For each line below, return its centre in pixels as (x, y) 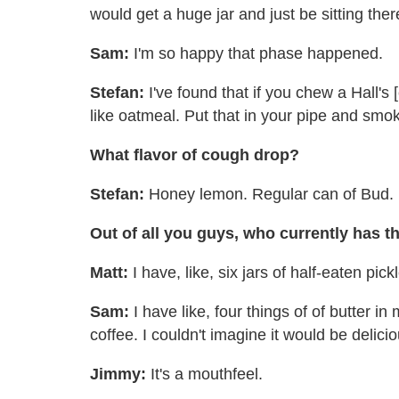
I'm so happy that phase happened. (256, 53)
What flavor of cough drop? (195, 155)
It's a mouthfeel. (204, 374)
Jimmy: (118, 374)
